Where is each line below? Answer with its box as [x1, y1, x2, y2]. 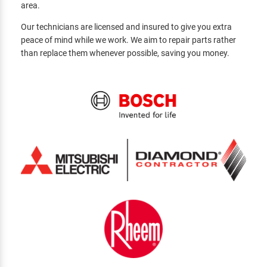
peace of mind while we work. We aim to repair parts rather [21, 35, 236, 45]
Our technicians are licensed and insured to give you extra [21, 21, 232, 32]
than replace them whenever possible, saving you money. [21, 48, 231, 58]
